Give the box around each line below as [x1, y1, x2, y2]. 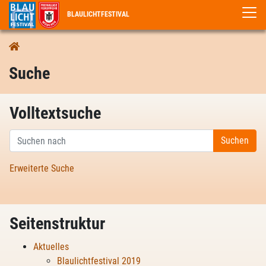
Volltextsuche [9, 103, 101, 123]
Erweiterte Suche [9, 163, 74, 174]
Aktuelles [33, 241, 69, 252]
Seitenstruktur [9, 214, 105, 233]
